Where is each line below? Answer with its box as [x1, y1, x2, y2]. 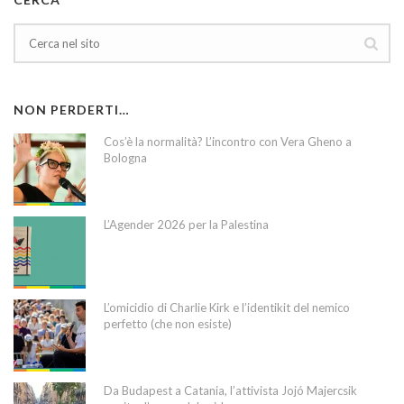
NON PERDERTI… [14, 102, 130, 117]
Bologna [104, 151, 147, 165]
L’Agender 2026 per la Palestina [104, 217, 269, 232]
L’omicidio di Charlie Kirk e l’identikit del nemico [104, 300, 350, 315]
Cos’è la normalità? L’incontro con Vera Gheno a [104, 134, 352, 149]
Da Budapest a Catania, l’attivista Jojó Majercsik [104, 383, 357, 398]
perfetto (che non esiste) [104, 317, 232, 331]
